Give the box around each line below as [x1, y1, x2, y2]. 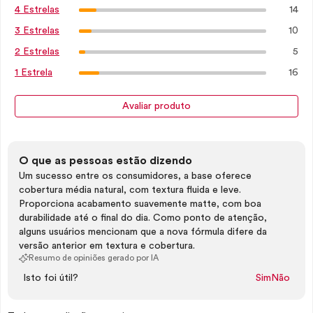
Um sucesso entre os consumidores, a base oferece [19, 171, 252, 181]
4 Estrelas [15, 5, 59, 15]
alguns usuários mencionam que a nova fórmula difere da [19, 227, 267, 237]
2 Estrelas [15, 47, 59, 57]
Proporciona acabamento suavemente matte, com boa [19, 199, 261, 209]
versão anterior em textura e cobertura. [19, 241, 195, 251]
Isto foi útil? [23, 273, 78, 283]
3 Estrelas [15, 26, 59, 36]
